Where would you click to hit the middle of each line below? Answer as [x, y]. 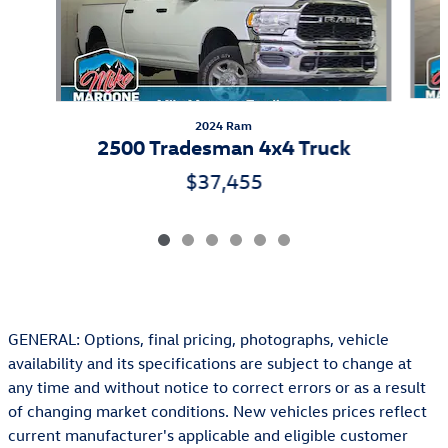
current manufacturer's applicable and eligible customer [208, 434]
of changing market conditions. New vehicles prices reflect [217, 410]
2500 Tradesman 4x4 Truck [224, 145]
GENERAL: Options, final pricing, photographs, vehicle [198, 338]
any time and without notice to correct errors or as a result [217, 386]
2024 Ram [224, 124]
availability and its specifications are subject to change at [210, 362]
